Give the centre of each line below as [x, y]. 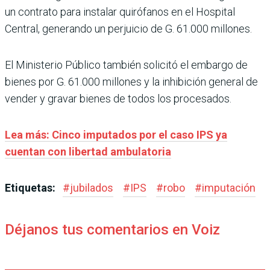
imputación [229, 188]
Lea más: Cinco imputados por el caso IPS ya [116, 135]
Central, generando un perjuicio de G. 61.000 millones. [128, 29]
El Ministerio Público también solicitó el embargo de [126, 65]
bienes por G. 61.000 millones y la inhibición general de [131, 82]
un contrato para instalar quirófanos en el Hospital [120, 12]
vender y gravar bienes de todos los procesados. [118, 99]
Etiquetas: [31, 188]
